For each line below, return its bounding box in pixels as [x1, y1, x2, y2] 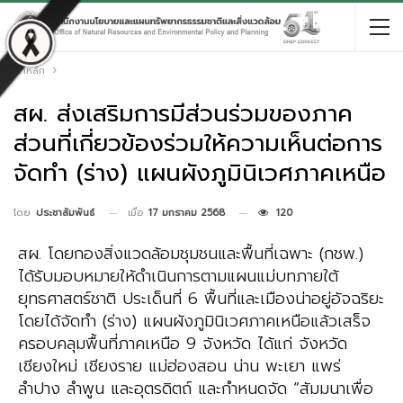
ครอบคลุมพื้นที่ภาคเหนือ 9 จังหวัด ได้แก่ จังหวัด [18, 331, 347, 357]
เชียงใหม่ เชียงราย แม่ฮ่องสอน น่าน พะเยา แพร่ [18, 354, 341, 380]
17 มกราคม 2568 [148, 205, 225, 220]
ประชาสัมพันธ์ [36, 205, 94, 221]
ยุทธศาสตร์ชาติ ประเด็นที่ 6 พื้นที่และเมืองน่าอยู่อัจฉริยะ [18, 286, 384, 312]
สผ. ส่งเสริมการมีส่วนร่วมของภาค [13, 96, 353, 131]
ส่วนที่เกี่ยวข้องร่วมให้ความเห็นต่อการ [13, 126, 382, 161]
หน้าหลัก [9, 63, 45, 78]
